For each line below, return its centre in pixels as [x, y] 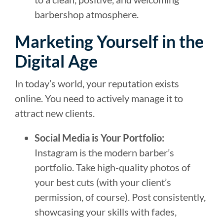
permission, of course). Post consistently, [120, 197]
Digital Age [56, 61]
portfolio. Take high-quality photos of [112, 167]
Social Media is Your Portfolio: [99, 137]
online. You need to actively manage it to [99, 98]
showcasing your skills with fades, [106, 211]
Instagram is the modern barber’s [104, 152]
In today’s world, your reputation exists [97, 83]
